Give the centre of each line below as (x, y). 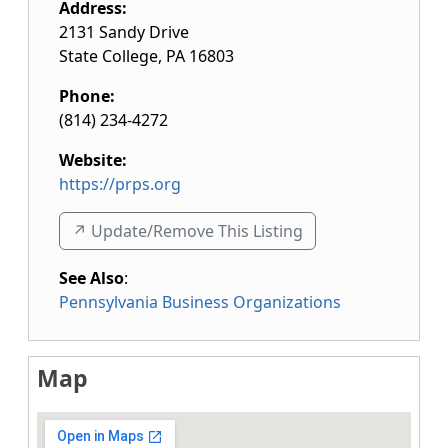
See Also (91, 278)
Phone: (87, 96)
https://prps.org (120, 184)
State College (108, 56)
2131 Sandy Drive (124, 32)
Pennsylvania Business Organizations (200, 302)
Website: (93, 160)
